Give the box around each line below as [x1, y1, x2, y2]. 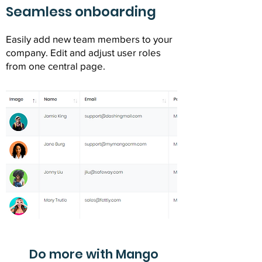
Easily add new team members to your [6, 33, 173, 44]
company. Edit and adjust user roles [6, 47, 161, 58]
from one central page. [6, 60, 105, 71]
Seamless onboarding [6, 2, 156, 21]
